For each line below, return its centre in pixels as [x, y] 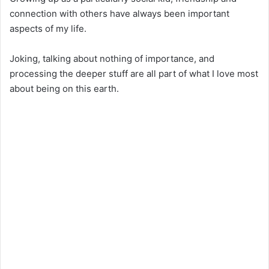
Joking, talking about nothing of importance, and [112, 58]
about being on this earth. [64, 88]
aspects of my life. [48, 28]
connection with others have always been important [119, 13]
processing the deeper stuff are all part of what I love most [134, 73]
